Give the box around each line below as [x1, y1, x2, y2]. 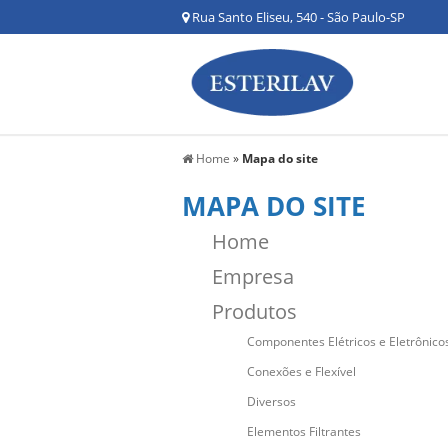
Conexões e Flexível [247, 363, 356, 380]
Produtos [212, 298, 297, 325]
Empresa [212, 263, 294, 290]
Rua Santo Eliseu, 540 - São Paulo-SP [189, 8, 405, 26]
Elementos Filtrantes [247, 423, 361, 440]
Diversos [247, 393, 296, 410]
